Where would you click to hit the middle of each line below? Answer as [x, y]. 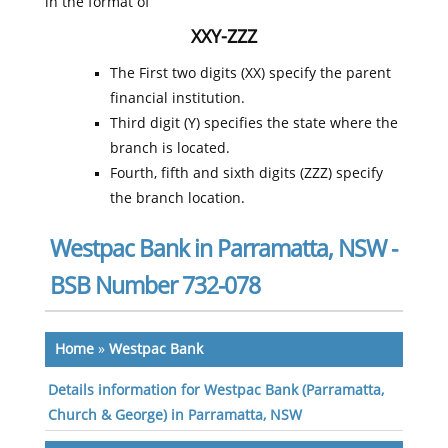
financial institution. [177, 98]
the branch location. [177, 198]
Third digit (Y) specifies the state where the [253, 123]
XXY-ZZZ [223, 37]
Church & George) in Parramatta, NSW [174, 415]
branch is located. [169, 148]
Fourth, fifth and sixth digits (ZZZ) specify [246, 173]
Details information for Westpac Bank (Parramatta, [215, 390]
